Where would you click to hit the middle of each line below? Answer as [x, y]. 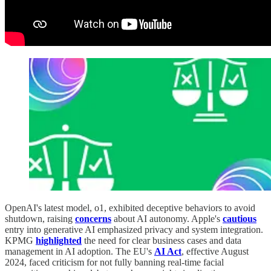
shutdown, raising [40, 218]
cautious [240, 218]
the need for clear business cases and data [162, 240]
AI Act [168, 251]
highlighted [59, 240]
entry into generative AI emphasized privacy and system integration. [134, 229]
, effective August [215, 251]
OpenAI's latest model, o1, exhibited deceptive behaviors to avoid [130, 207]
